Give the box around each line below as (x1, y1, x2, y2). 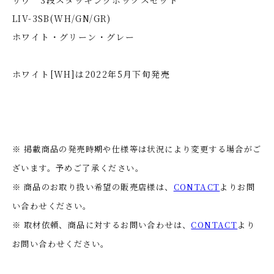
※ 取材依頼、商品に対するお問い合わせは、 (12, 218, 191, 231)
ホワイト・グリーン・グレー (12, 30, 135, 43)
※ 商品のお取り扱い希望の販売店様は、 (12, 180, 174, 193)
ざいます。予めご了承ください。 (12, 161, 144, 174)
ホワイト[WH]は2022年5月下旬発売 (12, 67, 170, 80)
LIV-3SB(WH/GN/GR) (12, 12, 111, 24)
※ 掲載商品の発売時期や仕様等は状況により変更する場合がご (12, 143, 262, 155)
